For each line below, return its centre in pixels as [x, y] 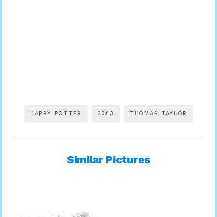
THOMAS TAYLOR [158, 113]
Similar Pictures [108, 159]
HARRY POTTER [56, 113]
